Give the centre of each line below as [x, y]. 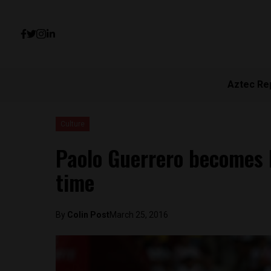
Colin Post [88, 215]
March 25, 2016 [139, 215]
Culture [73, 124]
